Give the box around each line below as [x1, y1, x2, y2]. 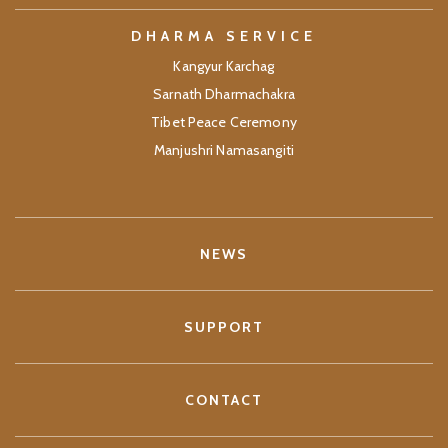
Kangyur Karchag [173, 56, 275, 75]
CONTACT [184, 390, 264, 409]
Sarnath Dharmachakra [153, 84, 295, 103]
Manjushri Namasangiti [154, 140, 294, 159]
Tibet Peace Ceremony [151, 112, 297, 131]
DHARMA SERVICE [131, 26, 317, 45]
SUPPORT [183, 317, 265, 336]
